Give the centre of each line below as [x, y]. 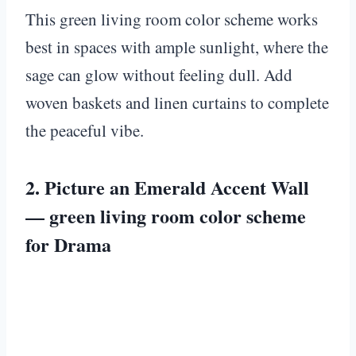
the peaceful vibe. [85, 130]
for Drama [68, 244]
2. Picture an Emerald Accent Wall [167, 187]
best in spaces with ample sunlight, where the [177, 46]
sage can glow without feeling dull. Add [159, 74]
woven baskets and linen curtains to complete [177, 102]
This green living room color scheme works [172, 19]
